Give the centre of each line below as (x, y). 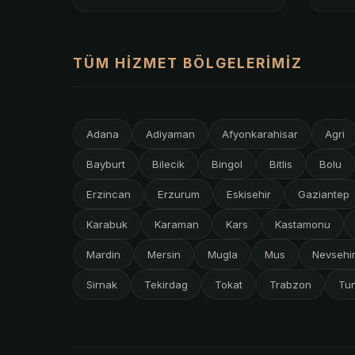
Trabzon (290, 284)
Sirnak (102, 284)
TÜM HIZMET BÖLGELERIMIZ (188, 63)
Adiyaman (170, 134)
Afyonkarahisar (260, 134)
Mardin (103, 254)
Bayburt (106, 164)
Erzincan (109, 194)
